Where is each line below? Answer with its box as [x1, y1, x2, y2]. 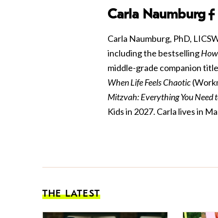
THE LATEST [42, 187, 100, 199]
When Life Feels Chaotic [108, 76, 192, 88]
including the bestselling [108, 47, 201, 58]
